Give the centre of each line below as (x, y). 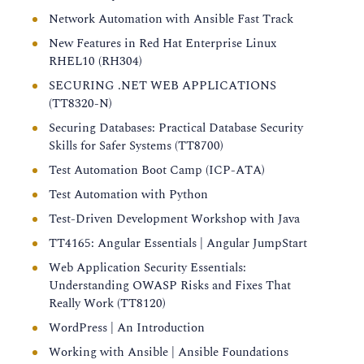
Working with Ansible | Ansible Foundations (169, 352)
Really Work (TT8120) (107, 303)
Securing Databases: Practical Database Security (176, 128)
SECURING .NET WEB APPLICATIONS (162, 86)
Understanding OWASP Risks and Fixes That (170, 286)
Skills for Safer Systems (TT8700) (136, 146)
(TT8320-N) (80, 104)
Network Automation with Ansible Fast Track (171, 19)
